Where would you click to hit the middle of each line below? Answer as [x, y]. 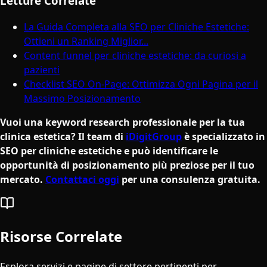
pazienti [42, 70]
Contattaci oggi [82, 180]
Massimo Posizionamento [82, 99]
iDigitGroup [154, 137]
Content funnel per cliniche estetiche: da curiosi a [135, 56]
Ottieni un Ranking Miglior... [86, 41]
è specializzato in [223, 137]
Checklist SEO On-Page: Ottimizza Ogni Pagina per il [141, 84]
